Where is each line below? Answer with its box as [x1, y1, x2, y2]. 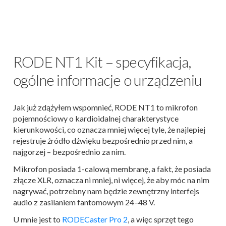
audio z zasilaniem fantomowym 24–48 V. [13, 197, 155, 207]
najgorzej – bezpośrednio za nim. [13, 146, 126, 156]
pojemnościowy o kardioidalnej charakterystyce [13, 113, 179, 123]
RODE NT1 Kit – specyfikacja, [13, 52, 191, 71]
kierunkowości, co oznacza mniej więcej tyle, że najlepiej [13, 124, 205, 134]
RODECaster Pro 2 [62, 214, 128, 224]
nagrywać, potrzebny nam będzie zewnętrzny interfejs [13, 186, 199, 196]
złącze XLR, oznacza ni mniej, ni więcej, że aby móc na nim [13, 175, 209, 185]
